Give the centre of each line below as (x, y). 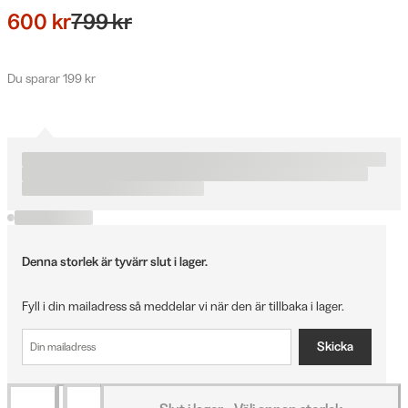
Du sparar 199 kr (51, 78)
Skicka (335, 347)
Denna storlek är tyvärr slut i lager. (115, 261)
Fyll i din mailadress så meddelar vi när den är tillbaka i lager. (183, 306)
